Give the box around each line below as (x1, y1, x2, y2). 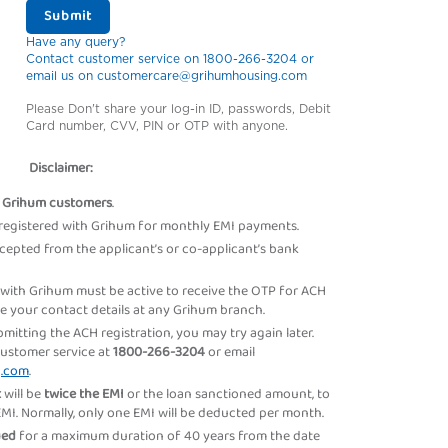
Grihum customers (2, 192, 112, 214)
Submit (43, 5, 92, 27)
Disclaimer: (29, 157, 93, 179)
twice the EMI (44, 383, 127, 405)
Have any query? (25, 36, 125, 48)
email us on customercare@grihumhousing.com (25, 70, 307, 82)
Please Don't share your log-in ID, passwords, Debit (25, 103, 331, 115)
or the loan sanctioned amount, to (127, 383, 330, 405)
